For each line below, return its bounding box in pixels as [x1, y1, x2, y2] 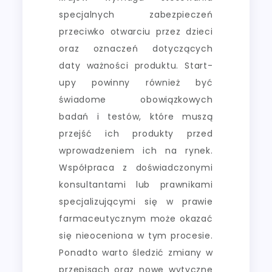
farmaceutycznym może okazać [59, 212, 213, 225]
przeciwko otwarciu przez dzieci [59, 25, 213, 38]
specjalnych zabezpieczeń [59, 8, 213, 21]
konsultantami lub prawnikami [59, 178, 213, 191]
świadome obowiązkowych [59, 93, 213, 106]
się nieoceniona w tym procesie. [59, 229, 213, 242]
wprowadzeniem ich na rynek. [59, 144, 213, 157]
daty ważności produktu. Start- [59, 59, 213, 72]
